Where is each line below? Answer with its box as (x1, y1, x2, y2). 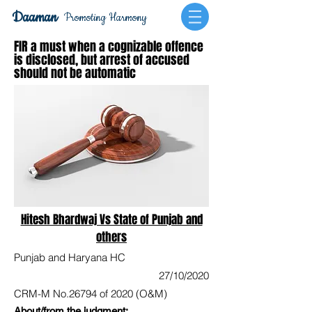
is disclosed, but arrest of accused (14, 51, 189, 69)
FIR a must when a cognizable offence (14, 38, 203, 56)
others (96, 228, 127, 246)
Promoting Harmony (64, 10, 147, 25)
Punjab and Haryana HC (14, 251, 125, 264)
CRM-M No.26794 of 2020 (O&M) (14, 287, 167, 300)
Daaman (11, 8, 57, 27)
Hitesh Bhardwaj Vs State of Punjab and (20, 211, 203, 228)
